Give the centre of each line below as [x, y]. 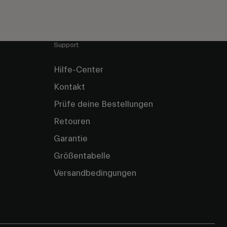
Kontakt [69, 87]
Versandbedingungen [95, 173]
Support [66, 45]
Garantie [71, 139]
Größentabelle [82, 156]
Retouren [72, 122]
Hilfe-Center [79, 70]
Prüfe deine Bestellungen [103, 104]
